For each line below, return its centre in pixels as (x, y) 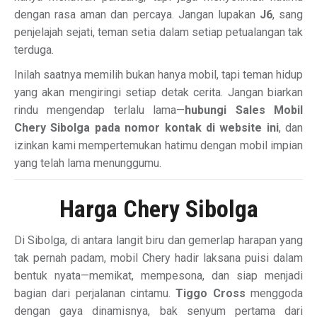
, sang (287, 15)
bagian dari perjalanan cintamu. (95, 293)
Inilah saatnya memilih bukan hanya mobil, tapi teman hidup (158, 75)
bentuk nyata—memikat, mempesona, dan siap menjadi (158, 276)
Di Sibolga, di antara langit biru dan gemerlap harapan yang (158, 240)
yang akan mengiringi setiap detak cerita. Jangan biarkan (158, 92)
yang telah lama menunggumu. (88, 163)
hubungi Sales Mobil (244, 110)
